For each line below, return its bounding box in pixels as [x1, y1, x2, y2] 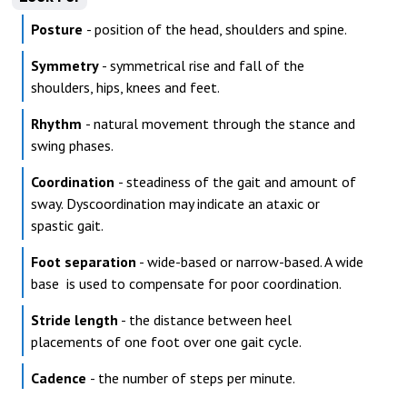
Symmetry [31, 56, 102, 74]
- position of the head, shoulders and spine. [86, 20, 347, 38]
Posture [31, 20, 86, 38]
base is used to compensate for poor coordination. [31, 274, 342, 293]
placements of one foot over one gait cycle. [31, 333, 302, 351]
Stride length [31, 311, 118, 329]
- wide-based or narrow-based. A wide [136, 253, 363, 271]
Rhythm [31, 114, 85, 133]
